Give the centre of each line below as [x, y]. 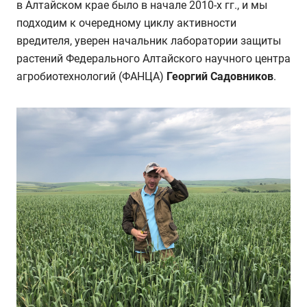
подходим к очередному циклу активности [126, 23]
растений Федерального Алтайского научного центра [153, 58]
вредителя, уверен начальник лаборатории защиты [149, 40]
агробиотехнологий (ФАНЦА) [91, 76]
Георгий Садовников [220, 76]
